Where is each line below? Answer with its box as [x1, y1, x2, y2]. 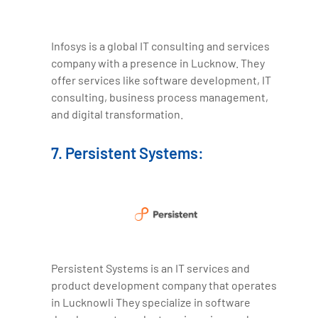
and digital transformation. [51, 107, 184, 121]
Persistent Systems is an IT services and [51, 261, 251, 275]
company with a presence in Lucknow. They [51, 56, 265, 70]
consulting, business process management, [51, 90, 269, 104]
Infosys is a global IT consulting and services [51, 39, 270, 53]
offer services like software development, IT [51, 73, 272, 87]
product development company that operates [51, 278, 278, 292]
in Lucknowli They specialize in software [51, 295, 251, 309]
